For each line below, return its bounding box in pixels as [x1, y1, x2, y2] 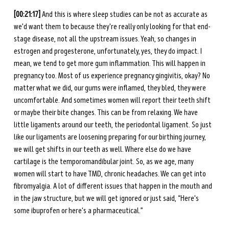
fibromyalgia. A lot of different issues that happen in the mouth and [13, 181, 214, 192]
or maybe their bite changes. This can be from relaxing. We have [13, 107, 199, 118]
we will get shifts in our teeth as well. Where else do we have [13, 144, 193, 155]
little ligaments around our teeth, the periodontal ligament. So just [13, 120, 213, 130]
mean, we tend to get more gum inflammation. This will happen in [13, 58, 207, 69]
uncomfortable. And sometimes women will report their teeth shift [13, 95, 212, 106]
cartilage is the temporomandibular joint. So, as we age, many [13, 156, 195, 167]
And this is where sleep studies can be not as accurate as [40, 9, 209, 20]
